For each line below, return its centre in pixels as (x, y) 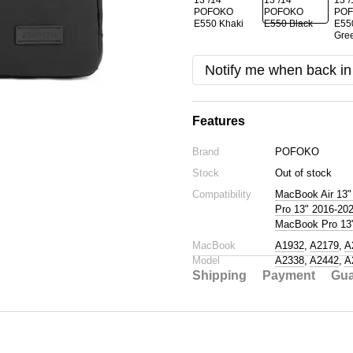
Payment (289, 275)
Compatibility (222, 194)
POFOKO (297, 152)
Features (219, 121)
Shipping (219, 275)
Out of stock (303, 173)
